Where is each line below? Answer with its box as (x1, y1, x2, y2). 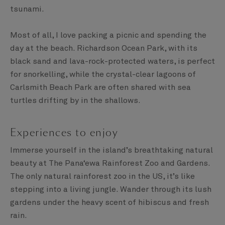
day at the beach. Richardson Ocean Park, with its (10, 44, 197, 53)
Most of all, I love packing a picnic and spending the (10, 31, 206, 40)
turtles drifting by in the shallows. (10, 96, 141, 105)
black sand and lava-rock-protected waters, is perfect (10, 57, 215, 66)
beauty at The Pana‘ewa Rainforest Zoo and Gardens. (10, 159, 210, 168)
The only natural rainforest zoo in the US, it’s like (10, 172, 195, 181)
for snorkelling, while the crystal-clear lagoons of (10, 70, 196, 79)
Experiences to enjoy (10, 126, 118, 140)
